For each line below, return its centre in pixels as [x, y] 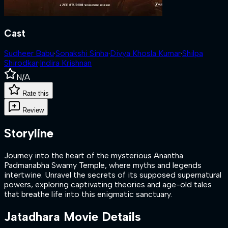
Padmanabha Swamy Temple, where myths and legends [103, 165]
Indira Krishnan [66, 63]
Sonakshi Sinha [82, 53]
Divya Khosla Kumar [145, 53]
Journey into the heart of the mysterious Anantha [94, 156]
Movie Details [101, 217]
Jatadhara [32, 217]
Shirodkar [21, 63]
